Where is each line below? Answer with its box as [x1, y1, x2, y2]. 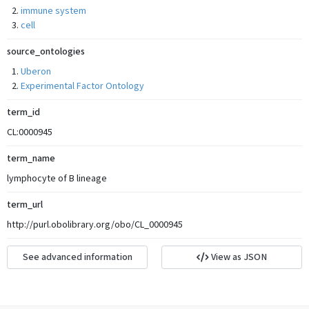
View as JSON [208, 250, 267, 263]
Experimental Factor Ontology [21, 80, 144, 92]
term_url [7, 199, 43, 211]
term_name [7, 152, 55, 165]
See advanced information [22, 250, 132, 263]
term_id [7, 106, 40, 119]
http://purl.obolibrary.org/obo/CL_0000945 [7, 219, 183, 231]
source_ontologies [7, 46, 85, 58]
